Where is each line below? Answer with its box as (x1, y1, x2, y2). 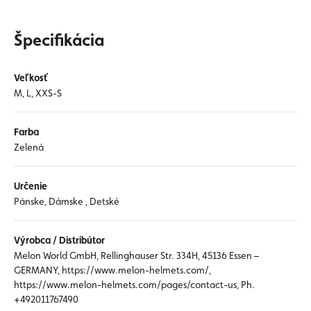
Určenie (14, 180, 47, 192)
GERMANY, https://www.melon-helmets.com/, (14, 264, 211, 276)
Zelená (14, 142, 44, 153)
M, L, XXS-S (14, 87, 62, 99)
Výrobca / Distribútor (14, 235, 105, 246)
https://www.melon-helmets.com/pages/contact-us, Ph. (14, 279, 255, 290)
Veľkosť (14, 72, 47, 83)
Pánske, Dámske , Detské (14, 196, 119, 207)
